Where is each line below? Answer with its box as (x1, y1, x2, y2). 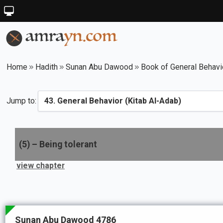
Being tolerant (39, 139, 97, 149)
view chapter (16, 161, 65, 170)
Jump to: (6, 96, 36, 106)
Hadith (35, 62, 58, 72)
